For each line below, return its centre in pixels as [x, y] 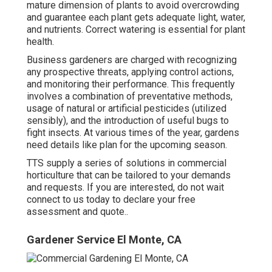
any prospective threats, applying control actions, [130, 72]
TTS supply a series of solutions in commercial [127, 163]
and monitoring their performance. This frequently [131, 84]
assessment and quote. [76, 212]
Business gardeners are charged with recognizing [132, 60]
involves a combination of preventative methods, [130, 97]
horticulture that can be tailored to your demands [129, 175]
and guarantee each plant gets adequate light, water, [136, 18]
